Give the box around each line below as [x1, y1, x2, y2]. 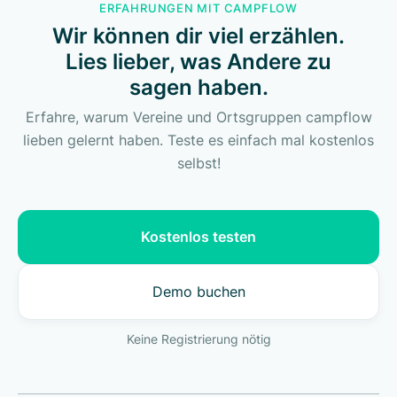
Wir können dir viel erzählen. [52, 22, 345, 49]
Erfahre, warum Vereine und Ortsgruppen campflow [25, 107, 372, 126]
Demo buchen [152, 282, 245, 300]
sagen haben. [128, 74, 269, 100]
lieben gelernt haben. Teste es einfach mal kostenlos [23, 130, 374, 149]
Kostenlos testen [141, 227, 256, 245]
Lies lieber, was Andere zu [66, 48, 331, 74]
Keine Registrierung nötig [126, 331, 271, 346]
